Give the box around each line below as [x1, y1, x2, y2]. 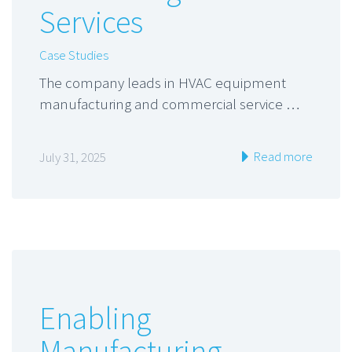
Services [39, 2, 143, 42]
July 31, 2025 [39, 148, 106, 167]
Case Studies [39, 46, 108, 64]
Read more [251, 148, 313, 166]
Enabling [39, 298, 152, 338]
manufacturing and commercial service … [39, 93, 299, 113]
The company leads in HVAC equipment [39, 72, 286, 92]
